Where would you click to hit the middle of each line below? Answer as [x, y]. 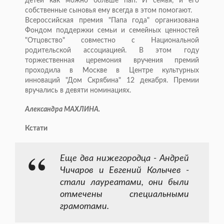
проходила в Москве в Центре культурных [112, 71]
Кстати [36, 129]
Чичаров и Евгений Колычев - [124, 171]
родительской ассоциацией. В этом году [112, 51]
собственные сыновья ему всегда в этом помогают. [108, 11]
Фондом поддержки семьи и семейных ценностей [112, 31]
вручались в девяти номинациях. [78, 91]
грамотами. [84, 207]
